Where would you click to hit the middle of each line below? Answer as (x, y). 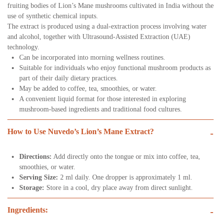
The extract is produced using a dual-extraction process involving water (107, 27)
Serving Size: (39, 178)
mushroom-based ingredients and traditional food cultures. (101, 110)
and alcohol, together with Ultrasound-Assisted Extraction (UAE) (99, 37)
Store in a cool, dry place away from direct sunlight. (119, 188)
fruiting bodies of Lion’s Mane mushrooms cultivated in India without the (110, 6)
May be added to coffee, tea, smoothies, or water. (88, 89)
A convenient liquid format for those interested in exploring (103, 99)
